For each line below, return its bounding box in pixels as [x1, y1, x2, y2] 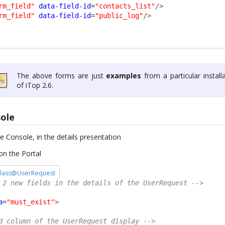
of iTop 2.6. [17, 80, 54, 90]
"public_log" [95, 12, 144, 20]
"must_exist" [7, 197, 55, 206]
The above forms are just [17, 71, 106, 81]
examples [106, 71, 142, 81]
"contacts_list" [95, 2, 156, 11]
